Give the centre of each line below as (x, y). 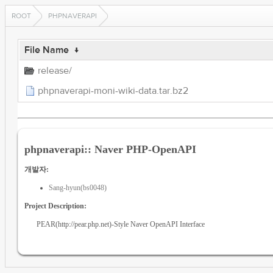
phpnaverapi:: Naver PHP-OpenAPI (110, 149)
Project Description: (55, 206)
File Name (46, 50)
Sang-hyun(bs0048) (77, 187)
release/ (55, 71)
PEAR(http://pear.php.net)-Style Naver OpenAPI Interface (120, 224)
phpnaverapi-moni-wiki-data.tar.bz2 (113, 91)
